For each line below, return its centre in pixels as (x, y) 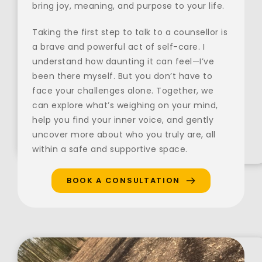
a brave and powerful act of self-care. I (118, 47)
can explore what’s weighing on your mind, (125, 106)
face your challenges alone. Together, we (123, 91)
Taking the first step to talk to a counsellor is (130, 32)
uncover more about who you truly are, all (124, 135)
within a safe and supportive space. (110, 149)
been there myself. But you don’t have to (122, 76)
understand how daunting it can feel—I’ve (123, 62)
